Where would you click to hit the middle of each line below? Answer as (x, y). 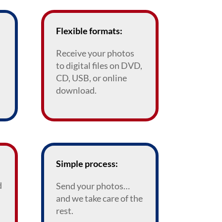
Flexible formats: (89, 31)
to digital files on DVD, (99, 66)
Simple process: (87, 163)
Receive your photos (95, 53)
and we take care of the (100, 198)
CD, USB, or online (92, 78)
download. (77, 90)
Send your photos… (93, 186)
